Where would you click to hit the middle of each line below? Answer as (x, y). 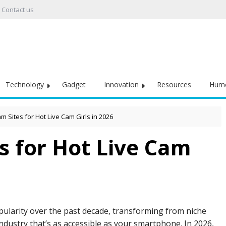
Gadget (74, 84)
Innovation (121, 84)
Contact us (18, 10)
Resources (174, 84)
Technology (25, 84)
